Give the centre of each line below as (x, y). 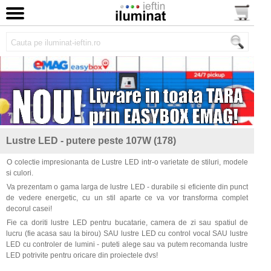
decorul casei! (29, 209)
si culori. (20, 173)
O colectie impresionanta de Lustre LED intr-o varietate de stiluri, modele (127, 162)
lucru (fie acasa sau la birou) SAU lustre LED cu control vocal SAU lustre (127, 234)
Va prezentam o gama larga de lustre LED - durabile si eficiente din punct (127, 187)
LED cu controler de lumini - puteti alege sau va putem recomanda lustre (127, 245)
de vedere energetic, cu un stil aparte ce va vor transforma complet (127, 198)
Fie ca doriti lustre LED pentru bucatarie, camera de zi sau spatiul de (127, 223)
